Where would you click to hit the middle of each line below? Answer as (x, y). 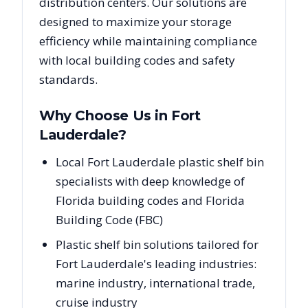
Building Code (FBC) (109, 220)
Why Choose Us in (106, 115)
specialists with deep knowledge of (150, 181)
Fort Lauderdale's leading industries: (156, 264)
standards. (68, 79)
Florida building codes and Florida (150, 200)
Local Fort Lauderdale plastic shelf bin (160, 162)
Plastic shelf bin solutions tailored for (157, 244)
